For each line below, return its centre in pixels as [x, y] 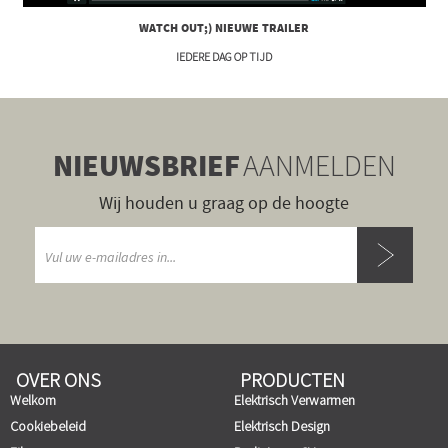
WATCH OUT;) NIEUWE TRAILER [224, 28]
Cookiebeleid [48, 425]
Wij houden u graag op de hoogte [224, 203]
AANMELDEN [319, 164]
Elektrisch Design [283, 425]
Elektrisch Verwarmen [294, 399]
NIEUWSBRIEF [146, 167]
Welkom [33, 399]
